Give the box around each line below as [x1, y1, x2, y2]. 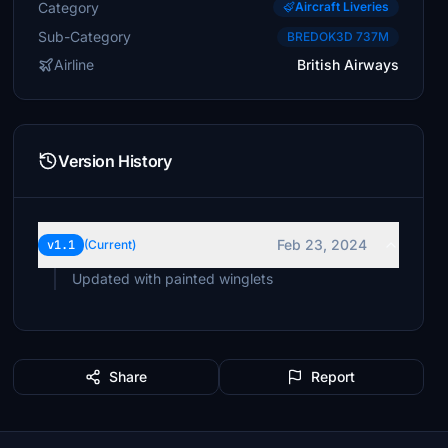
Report [311, 368, 356, 385]
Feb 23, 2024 [276, 236, 367, 253]
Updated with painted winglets [72, 270, 274, 287]
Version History [58, 151, 172, 171]
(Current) [84, 237, 137, 252]
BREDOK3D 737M [286, 29, 389, 44]
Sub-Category [38, 27, 132, 45]
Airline [54, 56, 95, 73]
